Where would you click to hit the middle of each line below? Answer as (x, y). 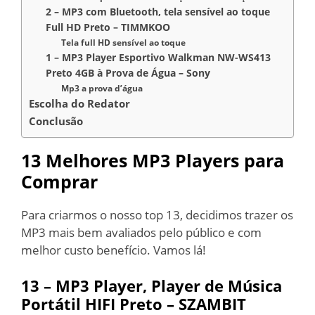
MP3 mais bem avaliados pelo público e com (141, 232)
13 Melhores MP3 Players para (153, 160)
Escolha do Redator (81, 103)
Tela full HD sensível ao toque (124, 42)
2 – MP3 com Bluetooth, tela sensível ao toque (158, 11)
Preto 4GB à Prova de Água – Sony (128, 72)
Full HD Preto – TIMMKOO (108, 27)
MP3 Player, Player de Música (169, 285)
